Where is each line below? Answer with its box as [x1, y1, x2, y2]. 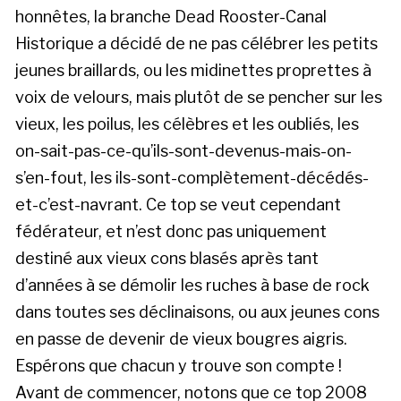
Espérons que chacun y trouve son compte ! [15, 355, 342, 375]
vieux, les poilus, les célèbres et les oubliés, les [15, 114, 359, 133]
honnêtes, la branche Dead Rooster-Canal [15, 6, 327, 26]
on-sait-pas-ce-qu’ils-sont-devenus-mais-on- [15, 141, 352, 160]
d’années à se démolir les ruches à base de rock [15, 275, 370, 294]
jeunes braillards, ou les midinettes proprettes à [15, 60, 371, 80]
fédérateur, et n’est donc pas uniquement [15, 221, 327, 241]
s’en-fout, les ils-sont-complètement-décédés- [15, 167, 369, 187]
